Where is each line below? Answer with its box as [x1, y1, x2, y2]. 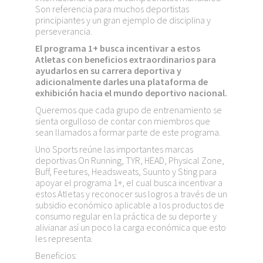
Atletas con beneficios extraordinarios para [35, 53, 216, 65]
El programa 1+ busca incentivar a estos [35, 42, 200, 54]
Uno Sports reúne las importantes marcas [35, 143, 193, 155]
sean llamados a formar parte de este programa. [35, 126, 221, 138]
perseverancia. [35, 25, 92, 37]
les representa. [35, 232, 93, 244]
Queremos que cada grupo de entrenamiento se [35, 104, 222, 116]
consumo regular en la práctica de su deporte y [35, 210, 217, 222]
